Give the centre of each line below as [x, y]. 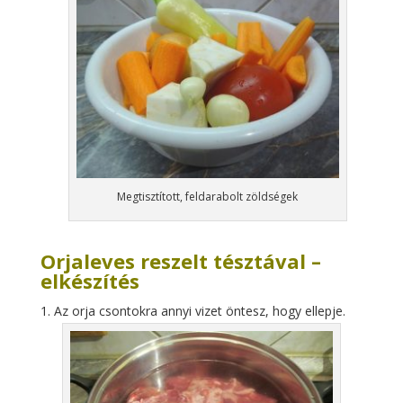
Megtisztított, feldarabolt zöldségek [208, 197]
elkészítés [90, 281]
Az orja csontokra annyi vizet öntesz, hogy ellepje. [199, 311]
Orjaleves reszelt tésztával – [183, 261]
